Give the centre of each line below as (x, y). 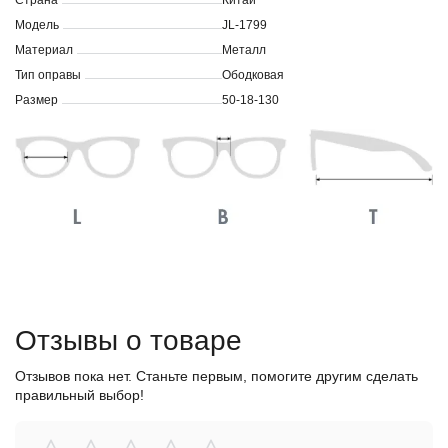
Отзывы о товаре (128, 341)
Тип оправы (48, 75)
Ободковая (253, 75)
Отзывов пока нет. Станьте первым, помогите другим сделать (216, 376)
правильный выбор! (79, 395)
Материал (44, 50)
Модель (37, 25)
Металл (244, 50)
